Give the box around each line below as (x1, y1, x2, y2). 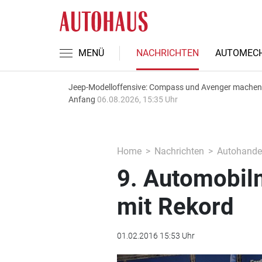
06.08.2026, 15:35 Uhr (97, 95, 178, 104)
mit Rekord (116, 193, 234, 220)
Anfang (68, 95, 97, 104)
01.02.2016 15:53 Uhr (116, 231, 195, 240)
